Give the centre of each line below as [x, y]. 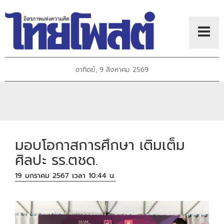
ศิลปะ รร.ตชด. [57, 160]
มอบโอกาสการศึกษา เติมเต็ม [100, 145]
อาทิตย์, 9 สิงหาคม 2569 [112, 70]
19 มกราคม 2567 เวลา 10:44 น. [65, 176]
